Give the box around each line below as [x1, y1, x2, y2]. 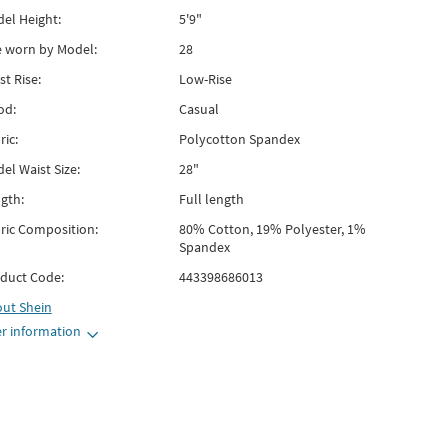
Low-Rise [178, 70, 232, 88]
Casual [178, 100, 219, 118]
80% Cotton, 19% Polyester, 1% [178, 220, 366, 238]
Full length [178, 190, 244, 208]
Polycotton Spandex [178, 130, 300, 148]
